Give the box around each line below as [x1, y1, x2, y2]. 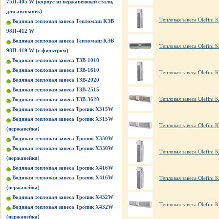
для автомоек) [6, 8, 42, 14]
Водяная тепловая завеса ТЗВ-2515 [12, 87, 99, 92]
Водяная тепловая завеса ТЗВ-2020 [12, 77, 99, 83]
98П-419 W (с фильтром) [6, 47, 68, 53]
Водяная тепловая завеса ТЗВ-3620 [12, 96, 99, 102]
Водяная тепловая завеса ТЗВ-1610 [12, 67, 99, 73]
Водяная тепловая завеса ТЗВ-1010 [12, 57, 99, 63]
